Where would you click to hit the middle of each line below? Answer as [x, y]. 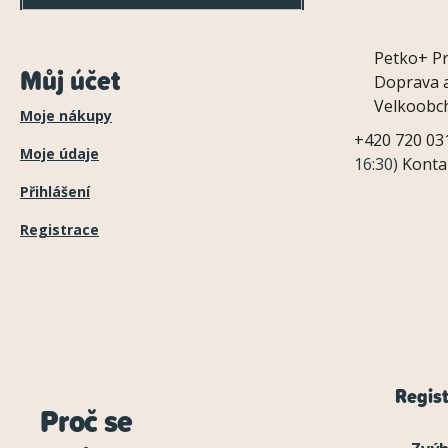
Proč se [86, 421]
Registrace [59, 230]
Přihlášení [55, 192]
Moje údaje [59, 154]
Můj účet [70, 79]
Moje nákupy [66, 116]
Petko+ [401, 57]
